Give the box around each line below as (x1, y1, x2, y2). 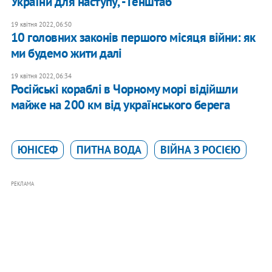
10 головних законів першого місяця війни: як (10, 29, 256, 46)
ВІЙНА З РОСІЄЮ (160, 143, 240, 157)
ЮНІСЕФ (17, 143, 58, 157)
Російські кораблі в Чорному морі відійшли (10, 81, 238, 98)
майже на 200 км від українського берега (10, 97, 230, 114)
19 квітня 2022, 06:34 (10, 72, 72, 81)
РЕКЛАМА (10, 180, 34, 188)
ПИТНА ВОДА (76, 143, 141, 157)
